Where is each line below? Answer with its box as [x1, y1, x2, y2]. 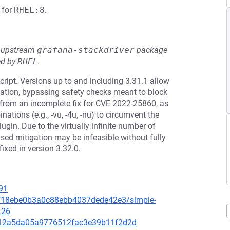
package [135, 45, 167, 55]
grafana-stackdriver [37, 45, 135, 55]
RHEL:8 [14, 5, 45, 15]
